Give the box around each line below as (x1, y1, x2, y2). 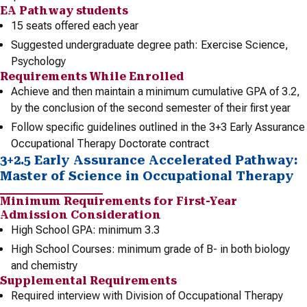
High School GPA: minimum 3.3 (11, 223, 160, 236)
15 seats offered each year (11, 19, 138, 32)
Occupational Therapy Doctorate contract (11, 137, 209, 150)
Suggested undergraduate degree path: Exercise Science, (11, 38, 288, 51)
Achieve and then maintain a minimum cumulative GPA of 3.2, (11, 85, 300, 98)
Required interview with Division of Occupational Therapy (11, 289, 283, 302)
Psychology (11, 55, 66, 68)
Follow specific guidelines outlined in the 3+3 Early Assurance (11, 121, 305, 134)
